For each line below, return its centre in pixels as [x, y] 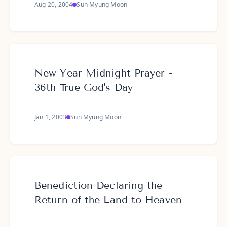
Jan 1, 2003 [51, 117]
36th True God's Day [84, 87]
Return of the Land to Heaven [108, 200]
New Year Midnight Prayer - [103, 73]
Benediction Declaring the [99, 185]
